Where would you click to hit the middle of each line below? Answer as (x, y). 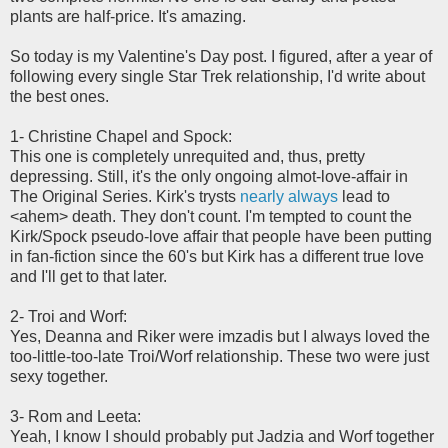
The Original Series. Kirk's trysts (125, 196)
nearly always (289, 196)
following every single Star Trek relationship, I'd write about (217, 76)
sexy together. (59, 376)
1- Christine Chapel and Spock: (121, 136)
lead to (364, 196)
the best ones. (59, 96)
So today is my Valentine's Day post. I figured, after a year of (221, 56)
